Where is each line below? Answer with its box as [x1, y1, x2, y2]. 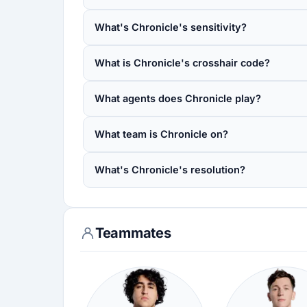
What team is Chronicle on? [95, 128, 228, 140]
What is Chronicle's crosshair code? [95, 57, 270, 69]
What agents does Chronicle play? [95, 93, 261, 104]
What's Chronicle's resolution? [95, 164, 245, 175]
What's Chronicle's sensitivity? [95, 21, 247, 33]
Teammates [95, 225, 171, 241]
